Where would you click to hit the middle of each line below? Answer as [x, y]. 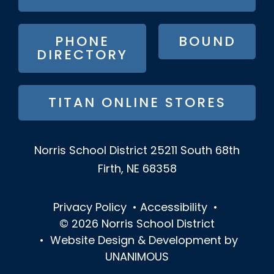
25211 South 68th [195, 151]
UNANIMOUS [137, 257]
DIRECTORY [82, 56]
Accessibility [174, 208]
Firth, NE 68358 [137, 169]
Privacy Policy [90, 208]
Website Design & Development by [144, 241]
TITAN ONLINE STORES [137, 103]
